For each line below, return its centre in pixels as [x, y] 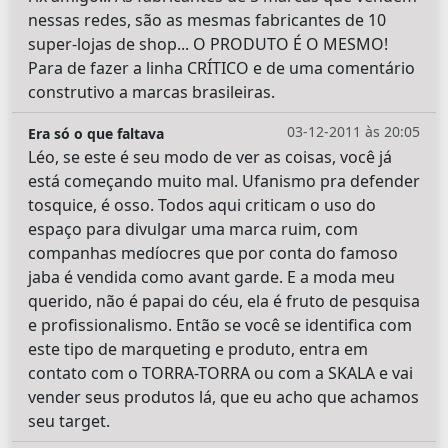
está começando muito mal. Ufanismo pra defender [224, 181]
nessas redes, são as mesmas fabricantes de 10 [207, 20]
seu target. [69, 421]
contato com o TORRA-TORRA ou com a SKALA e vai [220, 373]
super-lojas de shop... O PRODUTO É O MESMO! [208, 44]
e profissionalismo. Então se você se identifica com [220, 325]
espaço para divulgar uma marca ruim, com [193, 229]
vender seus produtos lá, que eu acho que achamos [223, 397]
